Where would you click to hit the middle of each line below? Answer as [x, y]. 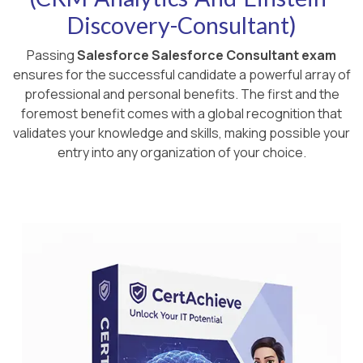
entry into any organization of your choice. [181, 152]
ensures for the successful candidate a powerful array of [181, 75]
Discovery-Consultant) [181, 25]
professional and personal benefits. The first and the [181, 94]
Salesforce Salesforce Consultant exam [207, 55]
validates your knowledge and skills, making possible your [181, 133]
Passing [52, 55]
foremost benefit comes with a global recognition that [181, 113]
